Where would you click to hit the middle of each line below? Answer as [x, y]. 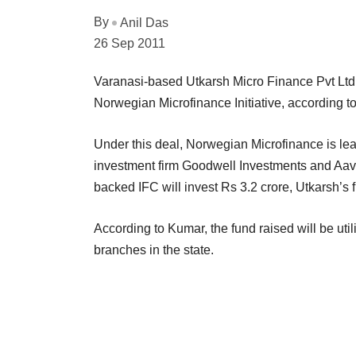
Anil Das [144, 22]
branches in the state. [154, 250]
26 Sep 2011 [130, 43]
